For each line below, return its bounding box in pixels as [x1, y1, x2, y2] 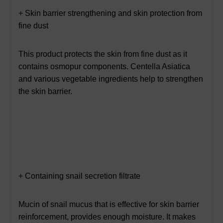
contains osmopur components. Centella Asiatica [18, 62, 190, 71]
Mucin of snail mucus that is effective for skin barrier [18, 200, 199, 209]
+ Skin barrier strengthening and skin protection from [18, 8, 202, 17]
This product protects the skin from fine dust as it [18, 49, 187, 58]
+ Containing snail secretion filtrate [18, 171, 140, 180]
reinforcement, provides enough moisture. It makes [18, 212, 196, 221]
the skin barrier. [18, 87, 72, 96]
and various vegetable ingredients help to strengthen [18, 74, 203, 83]
